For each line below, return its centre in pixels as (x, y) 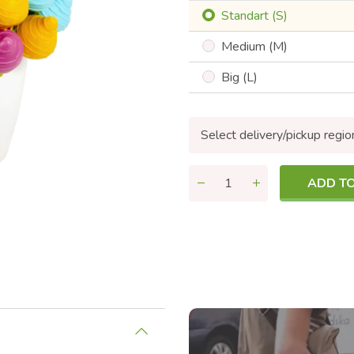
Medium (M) (254, 47)
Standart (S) (254, 16)
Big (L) (239, 78)
